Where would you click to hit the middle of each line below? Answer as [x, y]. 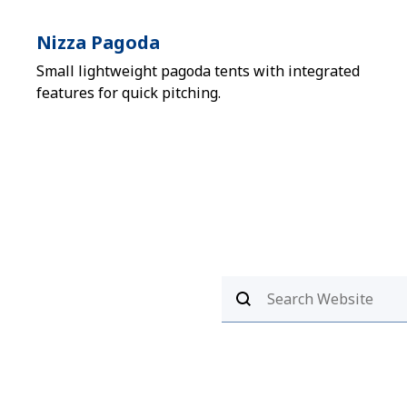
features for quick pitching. [129, 93]
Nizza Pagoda [98, 42]
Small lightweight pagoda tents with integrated [198, 71]
